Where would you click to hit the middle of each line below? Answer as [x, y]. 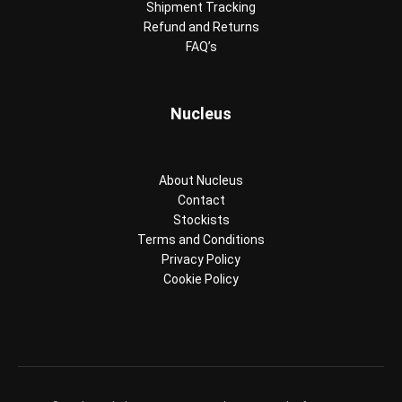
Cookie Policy [201, 279]
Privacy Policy [201, 259]
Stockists [201, 219]
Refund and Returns [201, 26]
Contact [201, 200]
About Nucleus [201, 180]
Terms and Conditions [201, 239]
